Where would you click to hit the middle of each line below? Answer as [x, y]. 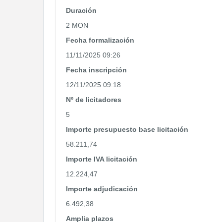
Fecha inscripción [96, 70]
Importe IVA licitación [102, 159]
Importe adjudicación [102, 189]
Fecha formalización [100, 40]
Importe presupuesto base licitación [127, 129]
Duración [81, 10]
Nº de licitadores [94, 100]
